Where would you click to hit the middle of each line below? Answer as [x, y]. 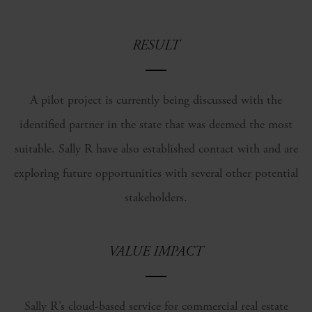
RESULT [156, 46]
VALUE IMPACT [156, 252]
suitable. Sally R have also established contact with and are [156, 149]
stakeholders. [156, 197]
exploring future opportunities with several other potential [156, 173]
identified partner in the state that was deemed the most [156, 124]
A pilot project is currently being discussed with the [156, 100]
